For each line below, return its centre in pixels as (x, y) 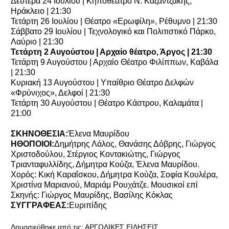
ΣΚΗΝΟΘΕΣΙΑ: (39, 133)
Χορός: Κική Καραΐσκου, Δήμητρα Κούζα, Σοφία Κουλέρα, (114, 174)
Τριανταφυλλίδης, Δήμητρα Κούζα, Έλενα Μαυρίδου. (105, 164)
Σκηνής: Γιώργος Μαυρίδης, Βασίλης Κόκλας (92, 195)
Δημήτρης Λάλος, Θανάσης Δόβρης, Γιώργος (135, 144)
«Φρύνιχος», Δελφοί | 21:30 (60, 93)
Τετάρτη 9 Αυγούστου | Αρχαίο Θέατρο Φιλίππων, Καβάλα (114, 62)
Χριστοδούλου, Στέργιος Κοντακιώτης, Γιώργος (96, 154)
